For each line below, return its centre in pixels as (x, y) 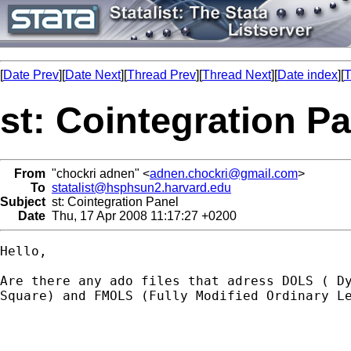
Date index (308, 75)
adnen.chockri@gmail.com (224, 173)
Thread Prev (161, 75)
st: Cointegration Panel (112, 201)
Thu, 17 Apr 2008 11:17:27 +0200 (141, 215)
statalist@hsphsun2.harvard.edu (141, 187)
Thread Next (237, 75)
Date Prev (31, 75)
